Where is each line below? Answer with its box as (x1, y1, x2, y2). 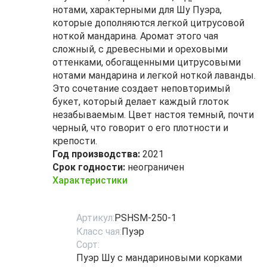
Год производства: (52, 148, 140, 160)
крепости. (52, 135, 97, 147)
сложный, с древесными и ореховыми (52, 44, 228, 55)
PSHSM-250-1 (114, 212, 176, 223)
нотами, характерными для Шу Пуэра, (52, 4, 222, 15)
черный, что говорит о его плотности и (52, 122, 228, 133)
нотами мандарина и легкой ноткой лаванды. (52, 70, 256, 81)
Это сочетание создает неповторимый (52, 83, 230, 94)
